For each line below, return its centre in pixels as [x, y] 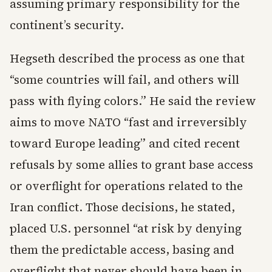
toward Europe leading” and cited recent [125, 143]
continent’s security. [67, 25]
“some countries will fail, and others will [124, 80]
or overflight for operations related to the [126, 186]
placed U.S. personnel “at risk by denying [126, 228]
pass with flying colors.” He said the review [133, 101]
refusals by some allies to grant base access [131, 165]
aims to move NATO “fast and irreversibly [128, 122]
